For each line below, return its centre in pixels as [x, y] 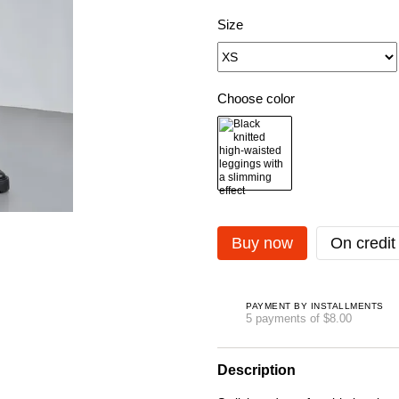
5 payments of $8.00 [299, 318]
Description [256, 370]
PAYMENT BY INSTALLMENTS [315, 305]
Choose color [256, 98]
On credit [363, 243]
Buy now [262, 243]
